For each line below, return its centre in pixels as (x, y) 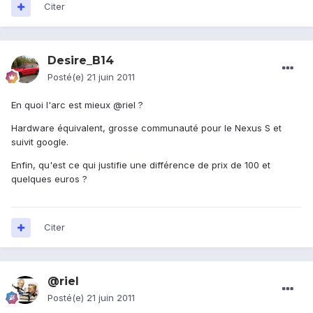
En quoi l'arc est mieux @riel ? (77, 105)
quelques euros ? (49, 179)
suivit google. (40, 142)
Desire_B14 (81, 61)
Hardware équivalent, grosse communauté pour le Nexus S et (146, 128)
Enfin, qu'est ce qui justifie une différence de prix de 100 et (141, 165)
